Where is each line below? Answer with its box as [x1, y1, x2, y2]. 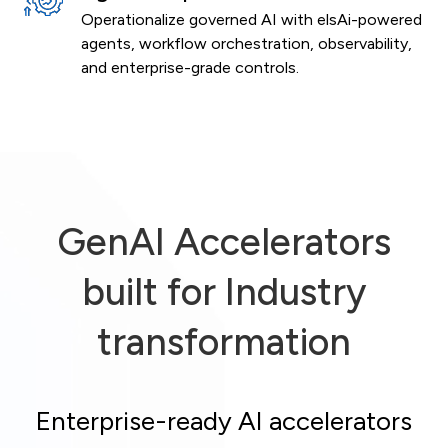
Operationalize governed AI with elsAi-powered [81, 10, 422, 30]
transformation [97, 318, 351, 365]
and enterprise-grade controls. [81, 58, 299, 78]
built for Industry [81, 268, 367, 315]
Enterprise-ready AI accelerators [36, 404, 412, 437]
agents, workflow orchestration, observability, [81, 34, 412, 54]
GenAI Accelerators [57, 218, 391, 265]
